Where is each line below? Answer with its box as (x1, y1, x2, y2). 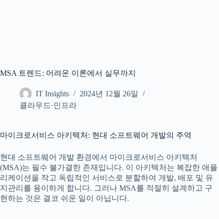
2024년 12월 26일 (80, 89, 138, 98)
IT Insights (36, 89, 69, 98)
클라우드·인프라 (20, 101, 77, 109)
